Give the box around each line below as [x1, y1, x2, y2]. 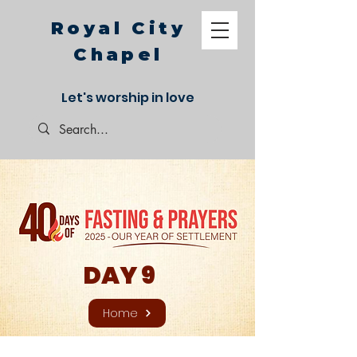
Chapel [73, 44, 163, 65]
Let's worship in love [61, 88, 194, 107]
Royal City [51, 18, 186, 39]
